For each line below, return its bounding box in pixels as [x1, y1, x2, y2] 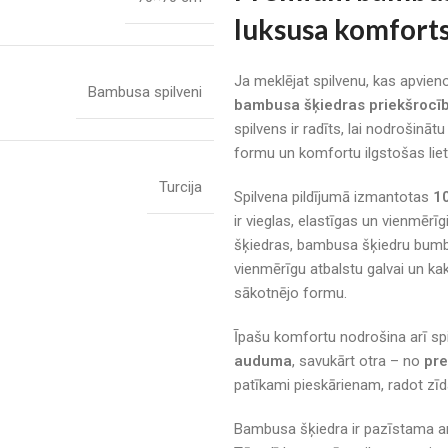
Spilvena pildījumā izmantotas [234, 187, 433, 206]
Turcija [159, 177, 202, 196]
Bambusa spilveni [88, 82, 202, 101]
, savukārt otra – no [292, 351, 424, 370]
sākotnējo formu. [234, 283, 347, 302]
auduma [234, 351, 292, 370]
